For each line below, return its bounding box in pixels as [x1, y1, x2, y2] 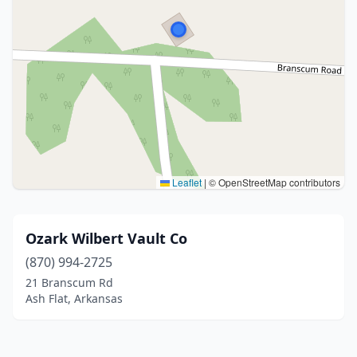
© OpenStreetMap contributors [206, 175, 340, 189]
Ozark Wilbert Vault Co [25, 229, 187, 248]
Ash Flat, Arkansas [25, 291, 123, 306]
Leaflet [170, 175, 202, 189]
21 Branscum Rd [25, 275, 113, 290]
